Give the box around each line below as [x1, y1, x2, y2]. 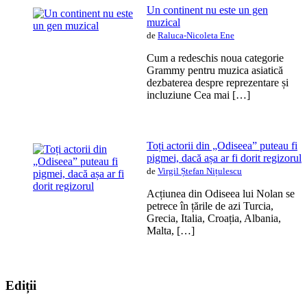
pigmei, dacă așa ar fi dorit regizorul [147, 152, 302, 164]
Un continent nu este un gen [147, 4, 268, 16]
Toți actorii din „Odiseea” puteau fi [147, 140, 297, 152]
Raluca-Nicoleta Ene [158, 30, 234, 41]
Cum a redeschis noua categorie [147, 52, 284, 64]
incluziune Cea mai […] [147, 89, 250, 101]
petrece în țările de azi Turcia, [147, 200, 273, 212]
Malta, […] [147, 225, 195, 237]
